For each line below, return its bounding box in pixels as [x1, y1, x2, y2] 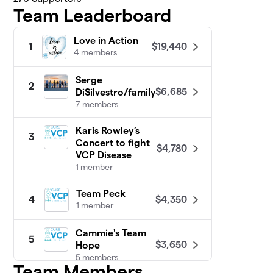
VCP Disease [76, 150, 132, 161]
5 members [76, 252, 119, 263]
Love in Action [74, 35, 139, 46]
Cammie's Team [76, 228, 147, 239]
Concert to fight [76, 138, 151, 149]
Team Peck [76, 188, 126, 199]
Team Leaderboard [13, 5, 172, 26]
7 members [76, 99, 119, 110]
